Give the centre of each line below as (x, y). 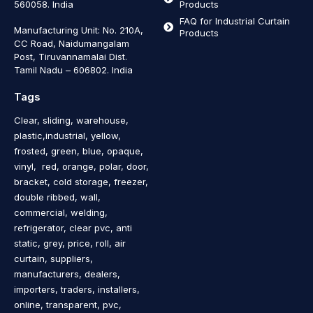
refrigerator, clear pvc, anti (73, 227)
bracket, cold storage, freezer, (81, 181)
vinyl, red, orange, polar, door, (81, 166)
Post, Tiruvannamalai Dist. (71, 56)
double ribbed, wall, (57, 197)
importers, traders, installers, (77, 289)
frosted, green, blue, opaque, (79, 151)
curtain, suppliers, (53, 258)
